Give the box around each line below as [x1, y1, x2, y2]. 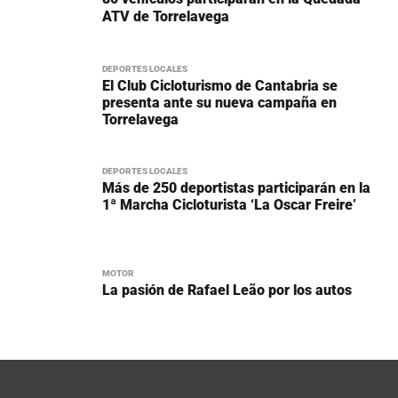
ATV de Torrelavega [102, 8, 229, 26]
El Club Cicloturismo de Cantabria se [102, 77, 338, 95]
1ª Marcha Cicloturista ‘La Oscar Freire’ [102, 196, 356, 214]
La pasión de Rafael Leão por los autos [102, 282, 352, 299]
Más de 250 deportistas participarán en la [102, 179, 370, 197]
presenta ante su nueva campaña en [102, 94, 337, 112]
